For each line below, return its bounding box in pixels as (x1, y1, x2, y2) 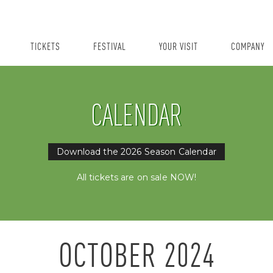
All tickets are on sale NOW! (76, 172, 197, 183)
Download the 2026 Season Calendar (57, 146, 216, 157)
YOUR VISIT (159, 42, 198, 52)
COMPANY (231, 42, 264, 52)
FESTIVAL (93, 42, 126, 52)
